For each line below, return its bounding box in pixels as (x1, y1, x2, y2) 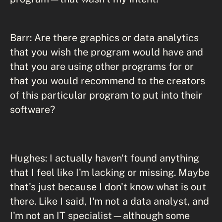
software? (10, 104, 55, 115)
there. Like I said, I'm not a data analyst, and (10, 195, 209, 207)
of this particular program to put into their (10, 89, 202, 101)
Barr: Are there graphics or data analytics (10, 32, 199, 43)
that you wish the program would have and (10, 46, 203, 57)
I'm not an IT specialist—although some (10, 210, 190, 221)
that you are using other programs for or (10, 60, 194, 72)
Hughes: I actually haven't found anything (10, 152, 199, 164)
